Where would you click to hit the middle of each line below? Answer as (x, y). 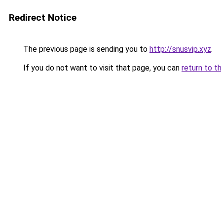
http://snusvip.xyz (180, 49)
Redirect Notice (43, 18)
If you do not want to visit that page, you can (101, 68)
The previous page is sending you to (85, 49)
